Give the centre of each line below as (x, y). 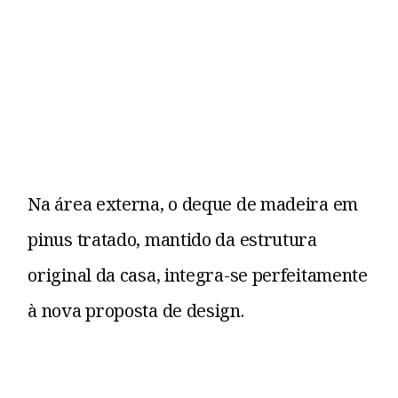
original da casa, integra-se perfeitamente (198, 275)
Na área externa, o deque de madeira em (193, 203)
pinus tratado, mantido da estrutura (172, 239)
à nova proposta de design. (136, 310)
